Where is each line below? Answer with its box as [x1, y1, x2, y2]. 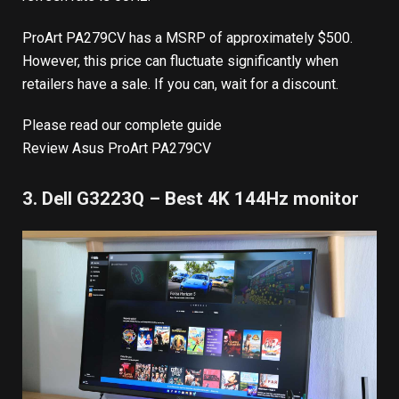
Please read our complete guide [22, 117, 222, 134]
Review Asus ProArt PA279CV [22, 140, 211, 158]
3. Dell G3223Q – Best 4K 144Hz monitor [22, 188, 359, 210]
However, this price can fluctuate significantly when [22, 52, 338, 69]
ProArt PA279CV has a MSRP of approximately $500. [22, 28, 353, 46]
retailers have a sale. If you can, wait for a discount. [22, 75, 338, 93]
